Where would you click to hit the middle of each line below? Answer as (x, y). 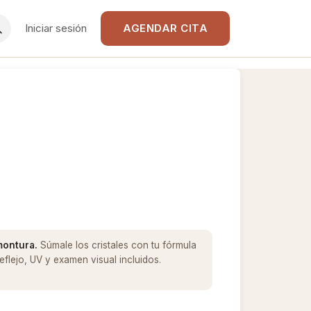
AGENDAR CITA (165, 28)
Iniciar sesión (56, 28)
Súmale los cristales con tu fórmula (117, 245)
